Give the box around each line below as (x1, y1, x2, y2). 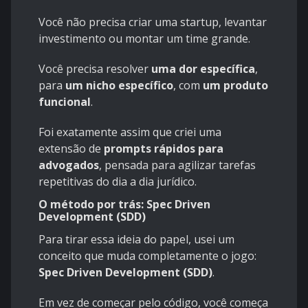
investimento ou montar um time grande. (38, 31, 250, 47)
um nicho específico (65, 78, 173, 93)
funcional (38, 94, 91, 110)
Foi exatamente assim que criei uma (38, 124, 221, 140)
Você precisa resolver (38, 61, 151, 77)
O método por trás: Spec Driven (38, 197, 210, 212)
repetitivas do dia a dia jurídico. (38, 174, 197, 190)
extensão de (38, 141, 104, 157)
